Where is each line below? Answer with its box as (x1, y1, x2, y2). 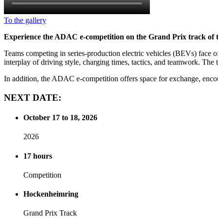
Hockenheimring (23, 190, 78, 199)
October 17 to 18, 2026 (23, 113, 97, 122)
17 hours (23, 151, 52, 160)
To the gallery (4, 16, 46, 24)
